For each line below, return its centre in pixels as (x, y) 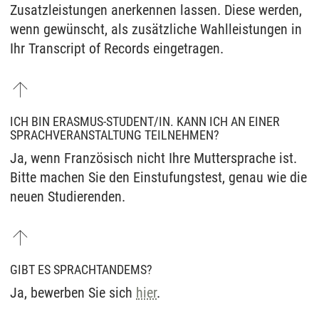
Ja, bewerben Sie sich (73, 293)
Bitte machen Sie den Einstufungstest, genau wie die (158, 178)
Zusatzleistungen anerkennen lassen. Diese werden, (156, 10)
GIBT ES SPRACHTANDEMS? (81, 270)
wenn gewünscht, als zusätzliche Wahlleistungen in (156, 30)
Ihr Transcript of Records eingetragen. (117, 49)
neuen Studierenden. (68, 197)
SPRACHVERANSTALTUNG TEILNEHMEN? (115, 135)
